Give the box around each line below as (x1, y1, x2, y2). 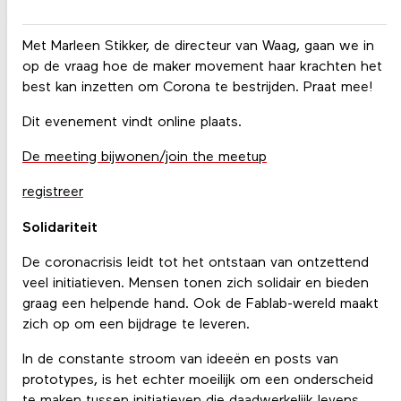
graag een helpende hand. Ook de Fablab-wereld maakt (21, 296, 379, 311)
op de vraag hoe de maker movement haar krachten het (21, 59, 382, 74)
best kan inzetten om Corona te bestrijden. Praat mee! (21, 80, 373, 95)
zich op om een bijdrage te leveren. (21, 317, 250, 332)
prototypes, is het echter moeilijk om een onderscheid (21, 373, 373, 388)
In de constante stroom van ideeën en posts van (21, 353, 338, 368)
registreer (21, 185, 83, 200)
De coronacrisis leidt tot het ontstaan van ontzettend (21, 255, 369, 270)
